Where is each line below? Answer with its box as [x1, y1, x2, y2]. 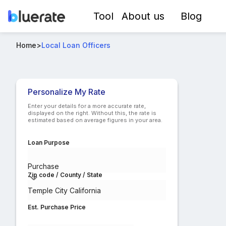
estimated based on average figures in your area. [28, 117, 162, 124]
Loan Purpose [28, 139, 70, 146]
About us [122, 10, 164, 22]
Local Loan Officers [41, 41, 110, 49]
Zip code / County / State [28, 171, 102, 179]
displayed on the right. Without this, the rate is [28, 109, 156, 117]
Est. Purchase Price [28, 203, 86, 211]
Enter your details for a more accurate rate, [28, 102, 146, 109]
